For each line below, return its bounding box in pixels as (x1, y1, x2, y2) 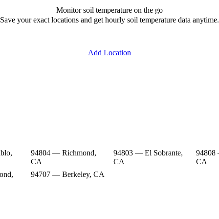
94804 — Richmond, (30, 148, 96, 157)
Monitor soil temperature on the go (56, 5, 163, 14)
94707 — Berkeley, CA (30, 170, 105, 178)
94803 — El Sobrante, (113, 148, 183, 157)
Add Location (88, 48, 131, 57)
